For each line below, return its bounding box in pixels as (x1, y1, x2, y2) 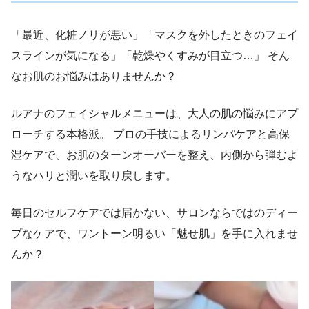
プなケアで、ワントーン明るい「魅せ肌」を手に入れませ (11, 228, 298, 240)
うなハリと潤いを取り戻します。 (11, 170, 177, 182)
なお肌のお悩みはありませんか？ (11, 70, 177, 83)
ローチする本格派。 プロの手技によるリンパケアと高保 (11, 128, 290, 141)
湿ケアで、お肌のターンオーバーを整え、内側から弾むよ (11, 149, 298, 161)
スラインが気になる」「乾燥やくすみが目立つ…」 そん (11, 50, 290, 62)
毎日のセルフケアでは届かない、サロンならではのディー (11, 207, 298, 219)
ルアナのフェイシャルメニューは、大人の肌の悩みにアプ (11, 108, 298, 120)
